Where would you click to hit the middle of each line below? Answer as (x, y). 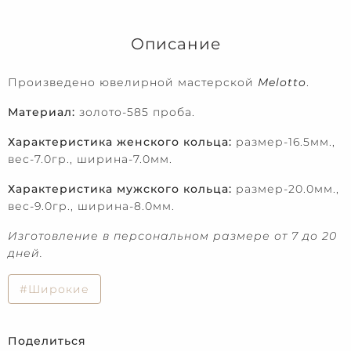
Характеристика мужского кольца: (120, 188)
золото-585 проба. (135, 112)
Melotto (282, 82)
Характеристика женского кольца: (120, 141)
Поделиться (47, 340)
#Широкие (54, 289)
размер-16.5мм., (284, 141)
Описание (175, 43)
